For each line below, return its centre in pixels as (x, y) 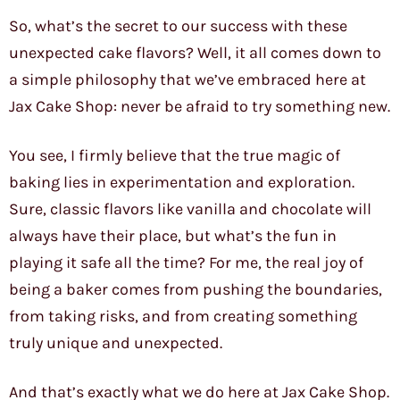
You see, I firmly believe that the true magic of (175, 156)
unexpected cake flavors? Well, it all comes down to (195, 53)
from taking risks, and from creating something (183, 317)
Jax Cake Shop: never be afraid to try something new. (200, 107)
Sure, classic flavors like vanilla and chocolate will (190, 209)
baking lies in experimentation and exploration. (182, 183)
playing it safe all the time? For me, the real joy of (186, 263)
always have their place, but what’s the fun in (173, 236)
